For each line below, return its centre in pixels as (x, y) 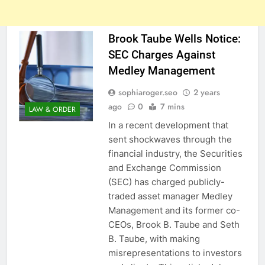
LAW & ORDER (52, 109)
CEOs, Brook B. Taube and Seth (174, 225)
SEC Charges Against (161, 55)
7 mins (172, 107)
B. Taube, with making (154, 239)
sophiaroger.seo (148, 93)
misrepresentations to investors (175, 253)
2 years (206, 93)
